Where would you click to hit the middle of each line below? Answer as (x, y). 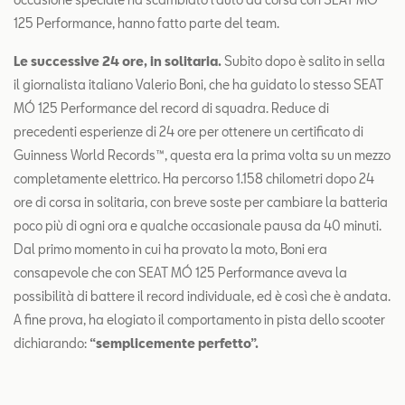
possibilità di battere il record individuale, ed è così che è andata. (202, 297)
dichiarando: (52, 344)
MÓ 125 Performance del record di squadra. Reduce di (171, 108)
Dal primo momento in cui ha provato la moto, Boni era (170, 250)
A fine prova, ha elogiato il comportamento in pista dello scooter (199, 320)
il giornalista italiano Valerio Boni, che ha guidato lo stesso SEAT (198, 85)
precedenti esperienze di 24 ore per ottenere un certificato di (188, 132)
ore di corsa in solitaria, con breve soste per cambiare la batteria (201, 202)
